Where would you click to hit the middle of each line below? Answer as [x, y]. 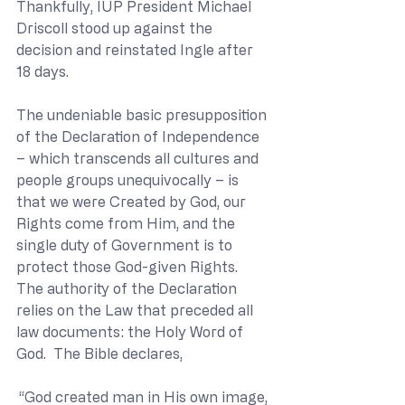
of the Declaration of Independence [140, 136]
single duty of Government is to [126, 245]
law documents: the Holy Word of [132, 331]
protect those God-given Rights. [127, 266]
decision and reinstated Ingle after [137, 49]
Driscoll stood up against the [116, 28]
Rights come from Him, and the [127, 223]
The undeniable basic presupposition [143, 114]
